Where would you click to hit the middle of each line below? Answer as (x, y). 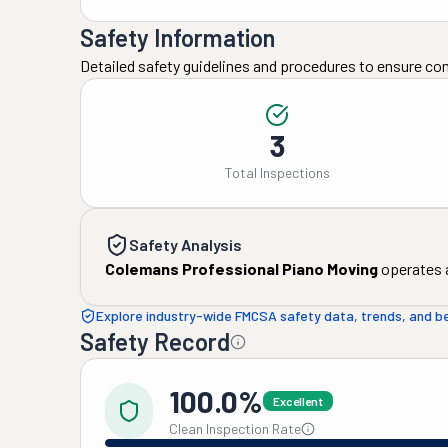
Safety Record (155, 341)
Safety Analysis (185, 244)
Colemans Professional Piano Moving (241, 268)
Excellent (298, 401)
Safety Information (177, 37)
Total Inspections (277, 172)
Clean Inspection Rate (235, 428)
